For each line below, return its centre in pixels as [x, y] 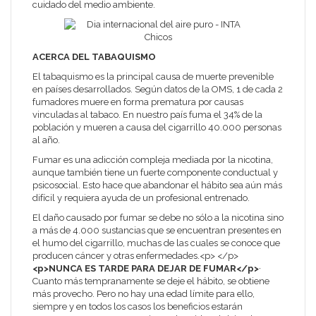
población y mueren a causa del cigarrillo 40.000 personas [157, 127]
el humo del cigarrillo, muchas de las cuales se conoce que [156, 243]
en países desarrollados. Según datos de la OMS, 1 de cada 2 [158, 89]
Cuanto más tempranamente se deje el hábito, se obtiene [151, 281]
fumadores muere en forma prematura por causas [138, 102]
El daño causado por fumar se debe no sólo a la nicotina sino [158, 218]
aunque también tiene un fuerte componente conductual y [155, 172]
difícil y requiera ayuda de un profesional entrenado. [141, 198]
